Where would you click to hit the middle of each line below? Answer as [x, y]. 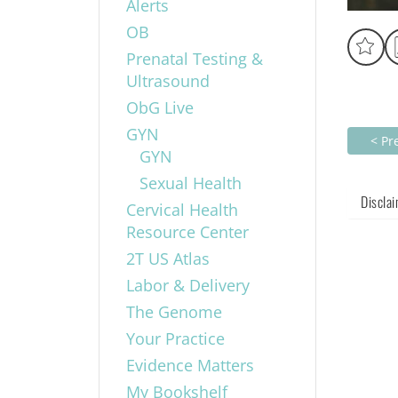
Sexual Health [190, 183]
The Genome [174, 311]
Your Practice [175, 338]
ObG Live [159, 107]
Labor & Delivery [187, 285]
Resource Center [187, 231]
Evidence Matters [190, 365]
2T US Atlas [167, 258]
